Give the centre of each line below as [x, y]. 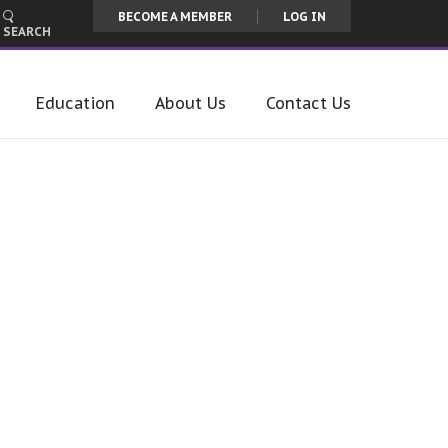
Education [75, 103]
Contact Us [308, 103]
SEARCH [27, 32]
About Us [190, 103]
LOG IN [304, 16]
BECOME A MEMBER [175, 16]
